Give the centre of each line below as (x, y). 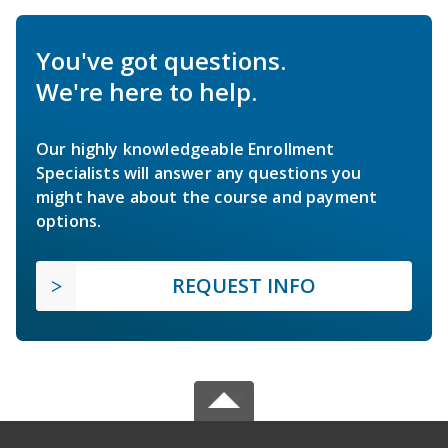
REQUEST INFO (244, 285)
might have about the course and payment (207, 196)
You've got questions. (161, 60)
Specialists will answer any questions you (199, 172)
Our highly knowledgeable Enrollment (185, 148)
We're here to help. (146, 91)
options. (69, 220)
